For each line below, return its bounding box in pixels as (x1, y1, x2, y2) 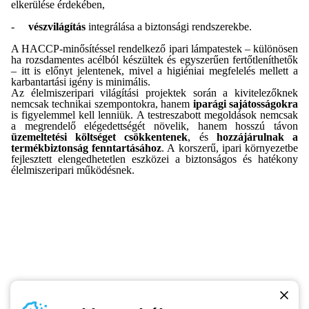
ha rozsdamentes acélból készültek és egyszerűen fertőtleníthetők (11, 54, 298, 66)
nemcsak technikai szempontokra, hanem (11, 98, 193, 110)
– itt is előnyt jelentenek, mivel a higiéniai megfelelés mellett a (11, 65, 298, 77)
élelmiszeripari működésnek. (11, 164, 134, 176)
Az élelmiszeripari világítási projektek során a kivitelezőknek (11, 87, 298, 99)
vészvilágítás (28, 21, 86, 32)
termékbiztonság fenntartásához (11, 142, 162, 154)
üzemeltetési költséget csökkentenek (11, 131, 188, 143)
